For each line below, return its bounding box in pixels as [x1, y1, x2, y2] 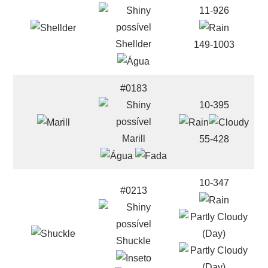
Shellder [115, 39, 152, 49]
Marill [121, 133, 145, 144]
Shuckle [116, 236, 151, 246]
